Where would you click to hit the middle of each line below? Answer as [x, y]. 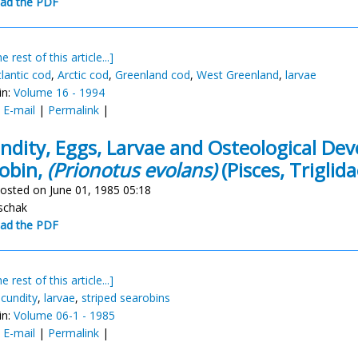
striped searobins [126, 298]
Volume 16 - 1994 [59, 92]
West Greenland [238, 75]
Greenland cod [153, 75]
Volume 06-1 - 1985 [64, 315]
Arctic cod [83, 75]
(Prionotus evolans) [132, 170]
